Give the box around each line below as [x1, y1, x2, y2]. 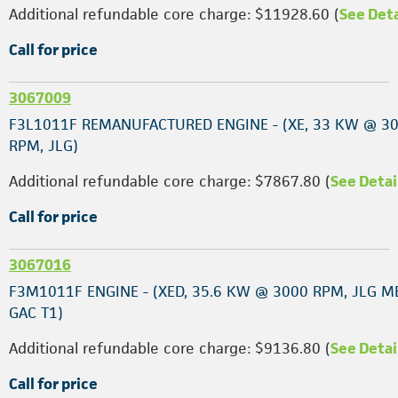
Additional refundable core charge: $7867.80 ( [9, 171, 330, 191]
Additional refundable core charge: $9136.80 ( [9, 338, 330, 358]
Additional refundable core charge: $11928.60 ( [9, 4, 339, 24]
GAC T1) [9, 303, 63, 322]
